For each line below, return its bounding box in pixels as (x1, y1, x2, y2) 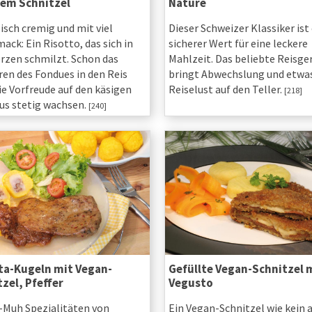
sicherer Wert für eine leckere (168, 36, 308, 51)
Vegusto (168, 275, 213, 291)
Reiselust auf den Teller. (168, 82, 284, 97)
